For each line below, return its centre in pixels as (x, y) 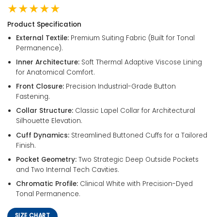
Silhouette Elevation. (49, 121)
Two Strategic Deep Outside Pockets (137, 159)
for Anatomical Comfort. (55, 73)
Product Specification (44, 25)
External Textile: (42, 38)
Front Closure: (40, 87)
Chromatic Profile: (47, 184)
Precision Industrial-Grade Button (120, 87)
